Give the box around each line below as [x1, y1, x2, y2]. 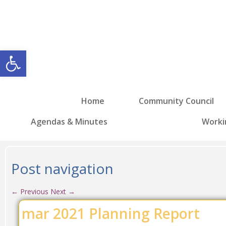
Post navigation [11, 159, 114, 178]
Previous [18, 187, 48, 196]
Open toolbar [5, 44, 105, 66]
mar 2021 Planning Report [22, 204, 200, 223]
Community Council [139, 95, 214, 106]
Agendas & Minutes [30, 116, 107, 127]
